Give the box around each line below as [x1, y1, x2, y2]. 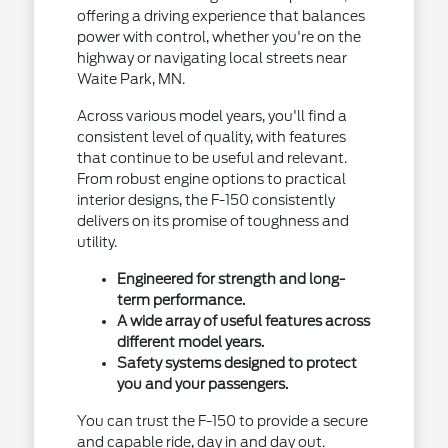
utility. [76, 234, 117, 250]
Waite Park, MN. [76, 71, 185, 87]
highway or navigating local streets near [76, 50, 347, 66]
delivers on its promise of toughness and [76, 213, 349, 229]
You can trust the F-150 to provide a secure [76, 413, 368, 429]
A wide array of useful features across [116, 313, 370, 329]
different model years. [116, 334, 264, 350]
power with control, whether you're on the [76, 29, 361, 45]
